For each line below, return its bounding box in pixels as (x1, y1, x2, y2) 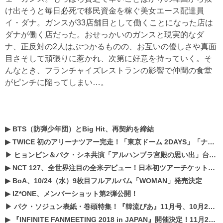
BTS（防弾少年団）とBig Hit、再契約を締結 (12, 125, 154, 133)
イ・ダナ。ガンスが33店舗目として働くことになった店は (5, 18, 213, 27)
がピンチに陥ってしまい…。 (5, 78, 109, 87)
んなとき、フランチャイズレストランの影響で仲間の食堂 (5, 66, 212, 75)
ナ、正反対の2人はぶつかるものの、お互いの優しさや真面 (5, 42, 217, 51)
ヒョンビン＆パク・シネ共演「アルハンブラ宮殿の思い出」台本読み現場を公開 (14, 151, 209, 159)
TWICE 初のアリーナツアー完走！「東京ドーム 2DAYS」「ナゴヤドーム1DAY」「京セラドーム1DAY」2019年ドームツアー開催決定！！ (12, 138, 208, 146)
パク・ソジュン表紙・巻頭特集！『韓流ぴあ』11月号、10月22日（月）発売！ (14, 203, 208, 211)
